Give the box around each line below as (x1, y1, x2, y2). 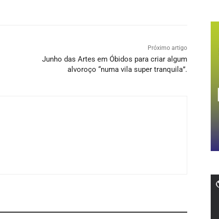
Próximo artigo (147, 44, 187, 51)
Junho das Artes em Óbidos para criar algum (42, 54, 187, 64)
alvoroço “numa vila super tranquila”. (67, 65, 187, 74)
